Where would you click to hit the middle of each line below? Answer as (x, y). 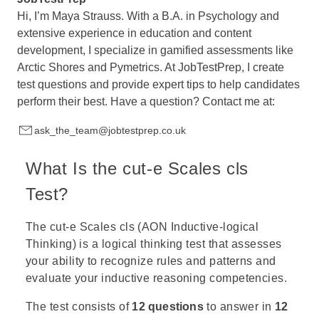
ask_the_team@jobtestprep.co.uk (110, 130)
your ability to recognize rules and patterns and (151, 261)
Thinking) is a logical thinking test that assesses (154, 244)
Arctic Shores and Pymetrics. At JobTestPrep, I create (151, 67)
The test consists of (79, 307)
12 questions (168, 307)
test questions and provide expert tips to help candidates (158, 84)
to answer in (239, 307)
